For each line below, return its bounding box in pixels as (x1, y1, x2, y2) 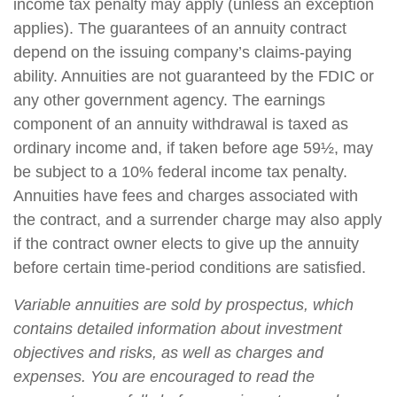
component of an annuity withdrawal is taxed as (13, 115, 348, 134)
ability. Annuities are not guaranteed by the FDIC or (13, 67, 374, 86)
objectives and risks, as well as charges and (13, 344, 323, 362)
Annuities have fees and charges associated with (13, 187, 358, 206)
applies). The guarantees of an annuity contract (13, 19, 346, 38)
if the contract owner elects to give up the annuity (13, 235, 359, 253)
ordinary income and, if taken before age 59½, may (13, 139, 373, 158)
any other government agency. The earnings (13, 91, 325, 110)
